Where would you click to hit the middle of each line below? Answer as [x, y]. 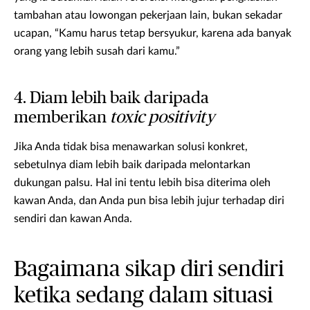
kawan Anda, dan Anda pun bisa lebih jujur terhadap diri [149, 201]
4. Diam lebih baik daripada [111, 99]
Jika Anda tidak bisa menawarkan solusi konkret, [131, 147]
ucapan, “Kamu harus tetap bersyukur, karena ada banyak [153, 34]
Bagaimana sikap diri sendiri [149, 270]
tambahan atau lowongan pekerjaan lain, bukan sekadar [148, 16]
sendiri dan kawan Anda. [73, 219]
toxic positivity [162, 118]
